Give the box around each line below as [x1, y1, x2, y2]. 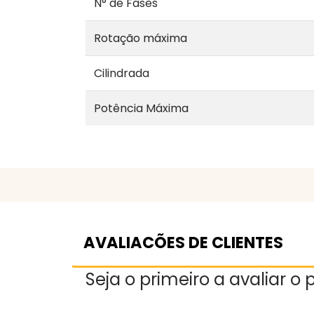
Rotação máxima [94, 29, 187, 46]
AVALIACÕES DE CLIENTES [83, 231, 283, 254]
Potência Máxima [94, 100, 189, 116]
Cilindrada [94, 64, 149, 81]
